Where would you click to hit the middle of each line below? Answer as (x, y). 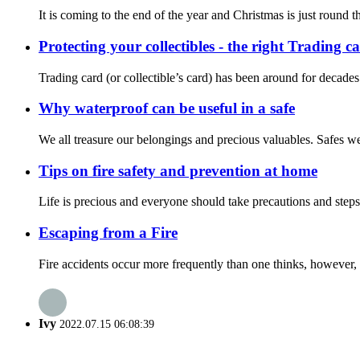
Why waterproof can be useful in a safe (167, 108)
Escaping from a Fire (108, 233)
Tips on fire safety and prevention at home (178, 170)
